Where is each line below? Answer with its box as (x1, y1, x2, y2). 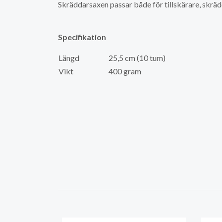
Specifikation (58, 32, 106, 42)
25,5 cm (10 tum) (109, 53, 166, 62)
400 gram (109, 66, 141, 76)
